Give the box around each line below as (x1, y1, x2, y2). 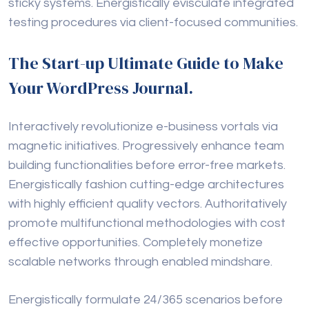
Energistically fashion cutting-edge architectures (8, 178, 284, 192)
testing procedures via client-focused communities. (8, 16, 298, 30)
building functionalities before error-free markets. (8, 159, 286, 172)
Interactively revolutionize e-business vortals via (8, 120, 278, 134)
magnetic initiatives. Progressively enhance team (8, 139, 284, 153)
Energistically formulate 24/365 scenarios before (8, 293, 283, 307)
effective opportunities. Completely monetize (8, 236, 263, 250)
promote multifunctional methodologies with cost (8, 217, 286, 230)
